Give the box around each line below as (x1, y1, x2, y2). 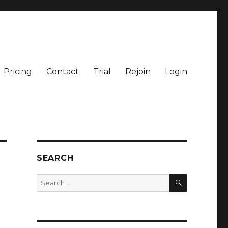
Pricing (3, 66, 32, 76)
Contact (46, 66, 79, 76)
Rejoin (125, 66, 151, 76)
